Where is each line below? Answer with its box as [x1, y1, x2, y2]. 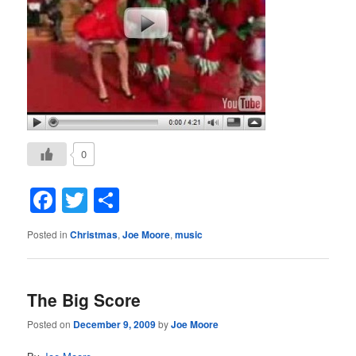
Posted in [27, 226, 68, 241]
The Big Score [27, 288, 141, 311]
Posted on [27, 317, 74, 331]
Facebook [56, 181, 168, 219]
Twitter [87, 181, 163, 219]
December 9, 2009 [73, 317, 157, 332]
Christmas [70, 226, 118, 242]
